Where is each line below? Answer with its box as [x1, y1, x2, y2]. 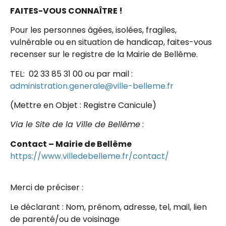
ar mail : [102, 68, 133, 80]
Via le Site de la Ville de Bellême [10, 119, 140, 131]
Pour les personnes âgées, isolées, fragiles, [10, 24, 177, 36]
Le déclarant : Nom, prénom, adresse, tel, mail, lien [10, 201, 207, 213]
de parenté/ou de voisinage [10, 213, 120, 225]
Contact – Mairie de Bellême [10, 138, 132, 150]
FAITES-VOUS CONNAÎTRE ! [10, 5, 123, 17]
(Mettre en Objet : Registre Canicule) [10, 99, 156, 111]
